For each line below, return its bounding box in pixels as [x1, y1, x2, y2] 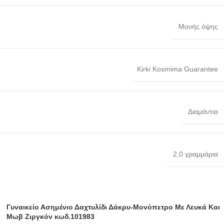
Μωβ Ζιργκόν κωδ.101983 [6, 212, 95, 220]
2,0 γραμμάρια [173, 149, 218, 158]
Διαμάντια [188, 107, 218, 115]
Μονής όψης [178, 22, 218, 30]
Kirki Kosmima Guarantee [137, 64, 218, 73]
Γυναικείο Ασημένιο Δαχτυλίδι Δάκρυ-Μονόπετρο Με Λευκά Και [6, 202, 220, 211]
